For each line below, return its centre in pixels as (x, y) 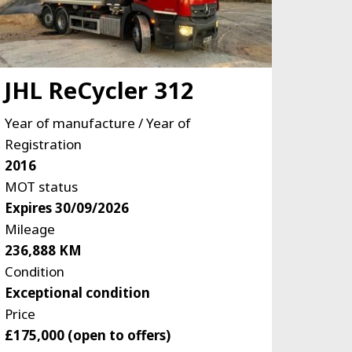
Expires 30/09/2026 (66, 208)
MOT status (41, 187)
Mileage (29, 229)
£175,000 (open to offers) (87, 335)
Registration (43, 145)
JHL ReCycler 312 (99, 90)
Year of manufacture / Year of (97, 123)
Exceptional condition (77, 293)
